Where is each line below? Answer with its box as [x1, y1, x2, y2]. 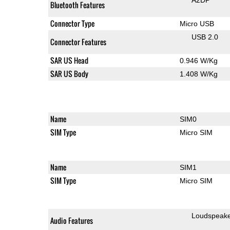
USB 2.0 [191, 32, 218, 41]
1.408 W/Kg [179, 69, 218, 78]
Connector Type [50, 17, 94, 29]
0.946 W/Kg [179, 56, 218, 65]
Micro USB [179, 19, 214, 28]
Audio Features [50, 215, 93, 226]
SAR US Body [50, 68, 88, 79]
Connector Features [50, 36, 106, 47]
